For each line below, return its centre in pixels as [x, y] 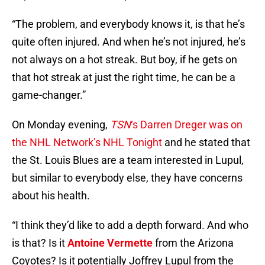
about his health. [51, 196]
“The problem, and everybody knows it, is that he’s [128, 24]
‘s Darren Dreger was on [187, 125]
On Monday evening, [61, 125]
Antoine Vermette [110, 243]
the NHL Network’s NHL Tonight [87, 143]
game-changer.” [49, 95]
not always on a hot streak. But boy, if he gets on [125, 60]
